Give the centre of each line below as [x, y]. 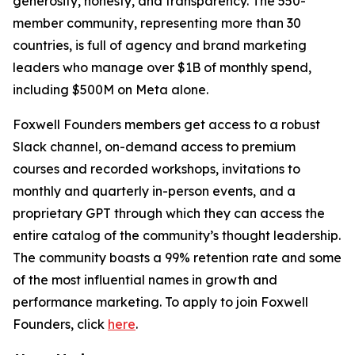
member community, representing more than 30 [157, 23]
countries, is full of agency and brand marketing [160, 45]
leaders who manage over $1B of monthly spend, [162, 67]
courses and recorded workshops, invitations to [157, 169]
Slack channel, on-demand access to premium [154, 147]
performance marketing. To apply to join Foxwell [160, 302]
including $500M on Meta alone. [111, 90]
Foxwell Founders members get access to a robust [166, 124]
